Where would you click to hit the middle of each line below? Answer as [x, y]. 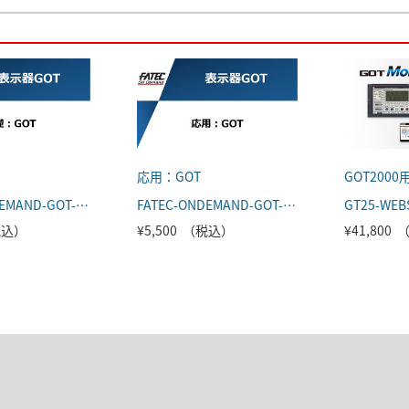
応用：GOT [169, 177]
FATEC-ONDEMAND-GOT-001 [82, 205]
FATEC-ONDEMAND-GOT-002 [289, 205]
